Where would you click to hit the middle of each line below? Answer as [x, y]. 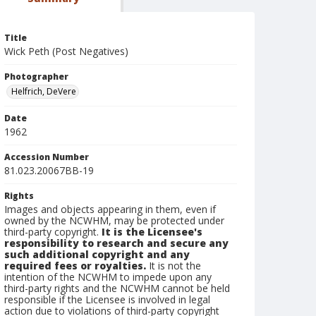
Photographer [36, 77]
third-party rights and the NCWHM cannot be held [117, 288]
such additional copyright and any [97, 254]
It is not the [174, 266]
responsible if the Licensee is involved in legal [107, 299]
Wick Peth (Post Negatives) [66, 51]
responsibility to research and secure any [116, 243]
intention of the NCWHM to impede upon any [108, 277]
